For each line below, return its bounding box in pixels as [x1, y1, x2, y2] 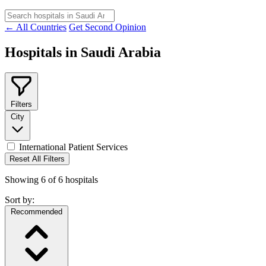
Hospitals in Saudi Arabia [5, 44, 161, 60]
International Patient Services [19, 141, 128, 152]
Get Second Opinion [69, 21, 146, 32]
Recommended [11, 207, 62, 216]
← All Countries [5, 21, 66, 32]
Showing [5, 174, 41, 185]
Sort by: [5, 194, 34, 205]
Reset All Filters [9, 154, 65, 163]
